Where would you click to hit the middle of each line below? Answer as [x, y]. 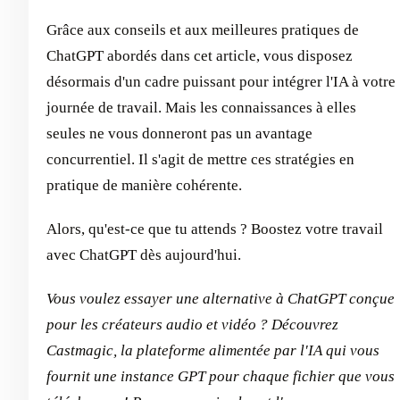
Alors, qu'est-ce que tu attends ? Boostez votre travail [215, 229]
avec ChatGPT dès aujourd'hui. [144, 255]
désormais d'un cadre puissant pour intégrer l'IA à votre [221, 82]
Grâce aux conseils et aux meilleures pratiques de [203, 30]
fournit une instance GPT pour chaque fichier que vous [221, 377]
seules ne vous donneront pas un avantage [179, 134]
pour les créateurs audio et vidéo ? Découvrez [192, 325]
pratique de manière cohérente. [144, 186]
